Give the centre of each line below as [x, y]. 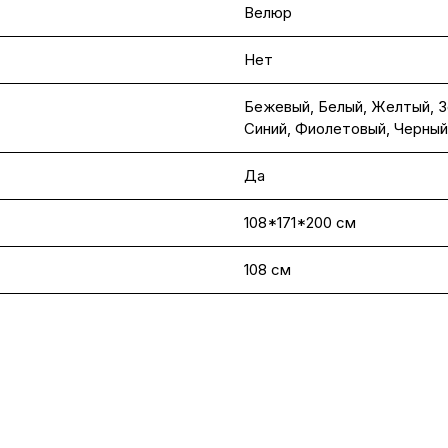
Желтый [400, 106]
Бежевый [277, 106]
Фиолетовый [340, 128]
